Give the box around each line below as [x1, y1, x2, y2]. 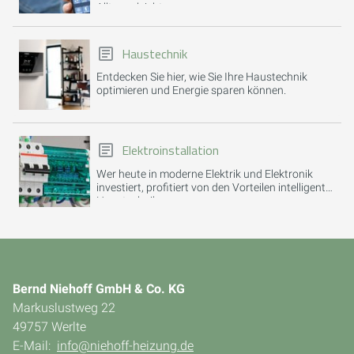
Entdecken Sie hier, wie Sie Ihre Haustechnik [96, 70, 307, 84]
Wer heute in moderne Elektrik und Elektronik [96, 168, 313, 181]
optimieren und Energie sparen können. [96, 84, 286, 97]
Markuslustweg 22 [13, 299, 115, 315]
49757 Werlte [13, 318, 86, 334]
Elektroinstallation [121, 141, 219, 160]
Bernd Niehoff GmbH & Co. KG [13, 281, 185, 296]
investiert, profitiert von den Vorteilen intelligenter [96, 181, 335, 194]
